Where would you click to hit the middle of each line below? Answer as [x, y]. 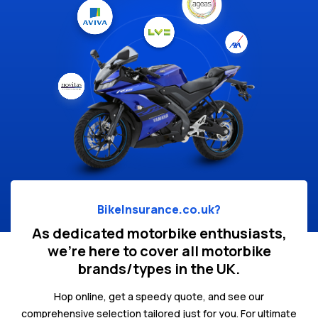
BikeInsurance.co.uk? [159, 209]
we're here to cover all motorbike [159, 251]
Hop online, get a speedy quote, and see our [159, 296]
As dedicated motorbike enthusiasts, [159, 233]
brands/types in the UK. [159, 268]
